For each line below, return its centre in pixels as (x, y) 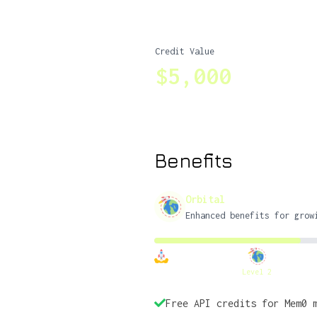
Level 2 (257, 272)
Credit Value (185, 51)
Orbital (205, 199)
